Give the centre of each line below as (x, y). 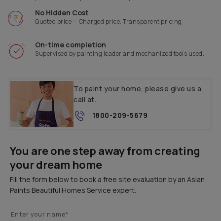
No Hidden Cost (62, 13)
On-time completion (71, 45)
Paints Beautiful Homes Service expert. (73, 190)
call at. (85, 100)
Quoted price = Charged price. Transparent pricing (109, 22)
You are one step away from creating (105, 151)
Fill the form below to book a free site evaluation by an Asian (107, 180)
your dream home (56, 165)
